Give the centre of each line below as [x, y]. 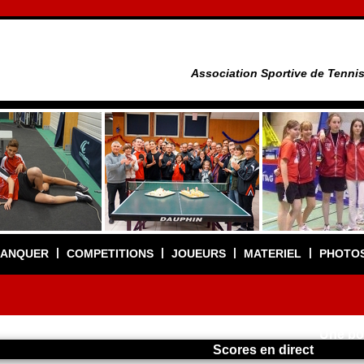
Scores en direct [263, 349]
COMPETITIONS [110, 253]
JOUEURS [199, 253]
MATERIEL [273, 253]
